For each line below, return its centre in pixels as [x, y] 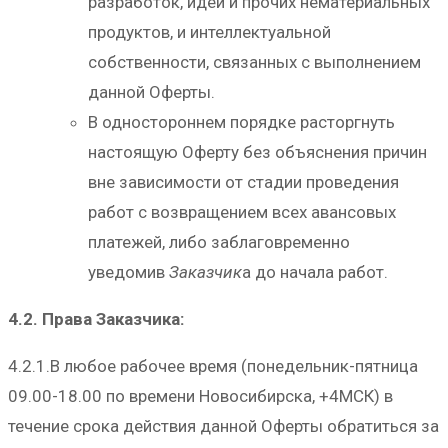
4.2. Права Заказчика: [96, 319]
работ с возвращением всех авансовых [242, 212]
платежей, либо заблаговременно [219, 242]
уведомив [128, 272]
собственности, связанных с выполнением [254, 62]
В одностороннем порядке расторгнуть [241, 122]
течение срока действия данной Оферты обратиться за [223, 426]
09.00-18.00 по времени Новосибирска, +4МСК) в [200, 396]
